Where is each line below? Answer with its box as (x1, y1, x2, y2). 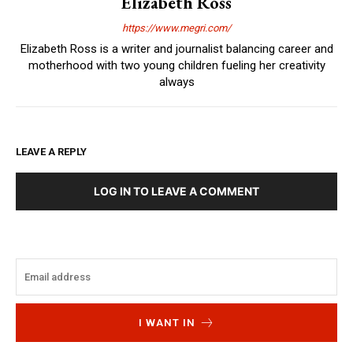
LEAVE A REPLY (16, 146, 87, 158)
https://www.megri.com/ (122, 22, 231, 34)
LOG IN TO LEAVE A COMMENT (94, 184, 259, 198)
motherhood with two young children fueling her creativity (28, 58, 325, 72)
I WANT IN (138, 317, 195, 329)
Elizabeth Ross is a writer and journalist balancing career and (20, 42, 333, 56)
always (158, 75, 195, 89)
